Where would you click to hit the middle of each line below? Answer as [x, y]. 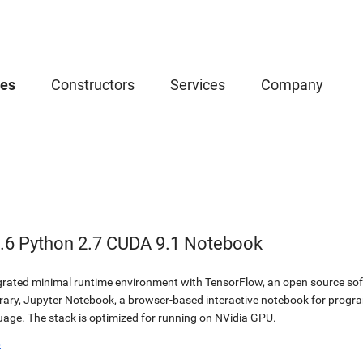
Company [292, 85]
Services [198, 85]
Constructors [93, 85]
